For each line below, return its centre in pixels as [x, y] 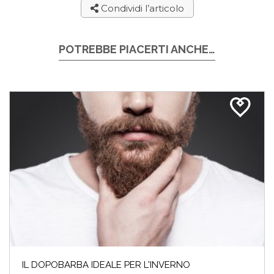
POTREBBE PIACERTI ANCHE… [137, 49]
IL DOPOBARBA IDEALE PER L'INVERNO [106, 265]
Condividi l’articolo [141, 8]
